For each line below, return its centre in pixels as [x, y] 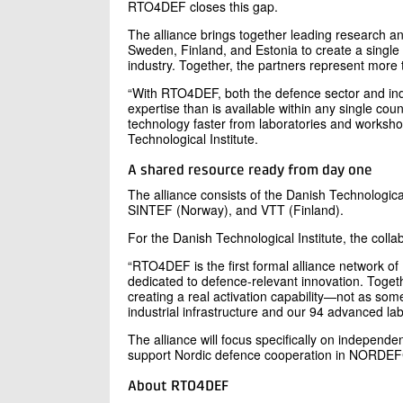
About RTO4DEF [178, 387]
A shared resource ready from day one [250, 171]
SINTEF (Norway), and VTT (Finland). [236, 209]
